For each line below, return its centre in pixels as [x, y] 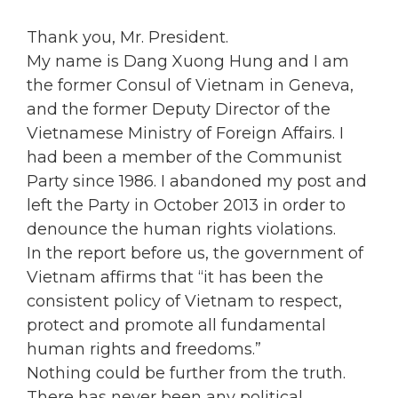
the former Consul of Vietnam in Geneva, [190, 86]
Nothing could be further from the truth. [186, 374]
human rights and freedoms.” [144, 350]
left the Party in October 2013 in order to [186, 206]
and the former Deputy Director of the [179, 110]
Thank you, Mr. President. [127, 38]
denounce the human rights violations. [181, 230]
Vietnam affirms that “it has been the [175, 278]
